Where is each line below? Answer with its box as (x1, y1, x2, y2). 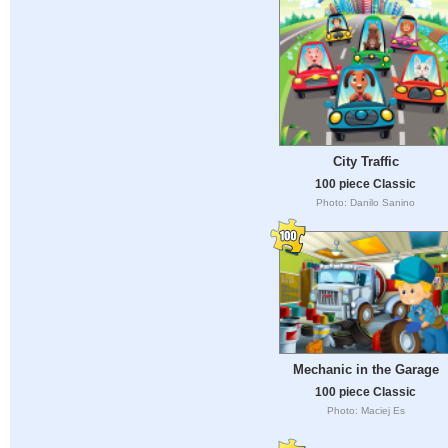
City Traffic (332, 154, 399, 170)
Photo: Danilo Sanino (316, 196, 415, 208)
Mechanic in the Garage (292, 361, 439, 377)
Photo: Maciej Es (326, 404, 405, 416)
